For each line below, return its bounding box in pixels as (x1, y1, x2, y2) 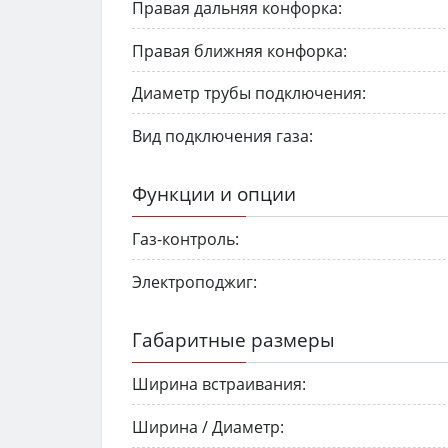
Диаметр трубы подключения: (132, 82, 366, 105)
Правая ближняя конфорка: (132, 39, 347, 62)
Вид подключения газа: (132, 125, 313, 148)
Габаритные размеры (132, 325, 335, 353)
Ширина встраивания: (132, 373, 306, 396)
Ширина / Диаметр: (132, 415, 284, 438)
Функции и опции (132, 180, 296, 208)
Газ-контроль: (132, 227, 239, 250)
